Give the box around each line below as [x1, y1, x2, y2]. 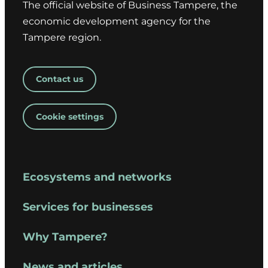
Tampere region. [23, 32, 101, 44]
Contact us [36, 74, 83, 85]
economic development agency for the [23, 16, 211, 28]
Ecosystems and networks [23, 170, 172, 184]
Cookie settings [36, 111, 103, 123]
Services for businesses [23, 200, 153, 214]
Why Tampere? [23, 230, 108, 244]
